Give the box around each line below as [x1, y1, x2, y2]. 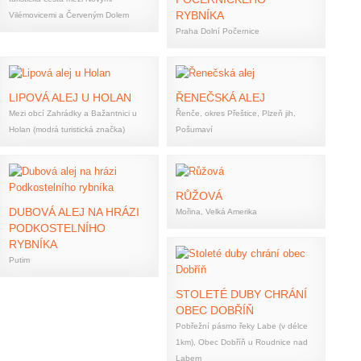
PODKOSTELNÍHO [9, 222, 106, 234]
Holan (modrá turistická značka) [9, 125, 125, 134]
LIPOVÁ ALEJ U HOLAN [9, 91, 131, 104]
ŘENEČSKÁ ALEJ [176, 91, 265, 104]
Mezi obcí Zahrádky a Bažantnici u [9, 109, 137, 118]
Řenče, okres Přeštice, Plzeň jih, [176, 109, 296, 118]
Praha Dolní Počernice [176, 27, 259, 35]
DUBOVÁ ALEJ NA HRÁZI [9, 205, 139, 218]
